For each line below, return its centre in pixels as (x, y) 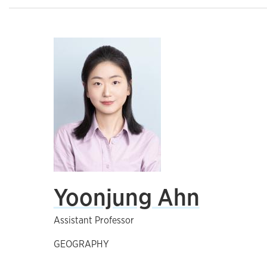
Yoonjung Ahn (126, 197)
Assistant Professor (94, 220)
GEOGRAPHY (81, 244)
